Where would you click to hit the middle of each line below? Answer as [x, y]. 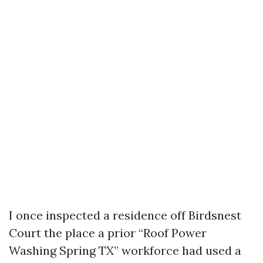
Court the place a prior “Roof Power [108, 233]
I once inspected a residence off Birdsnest [125, 215]
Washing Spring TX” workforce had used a [125, 250]
